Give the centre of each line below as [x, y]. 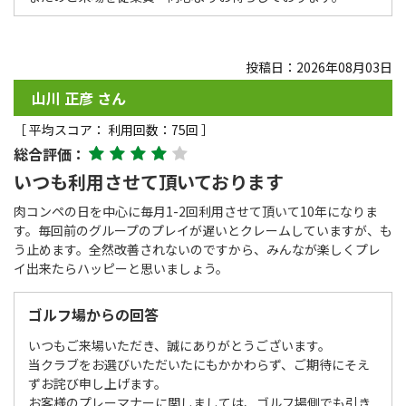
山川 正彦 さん [79, 97]
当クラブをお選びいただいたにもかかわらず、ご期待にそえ [199, 364]
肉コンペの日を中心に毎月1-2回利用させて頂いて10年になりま [196, 211]
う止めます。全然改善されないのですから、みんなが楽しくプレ [197, 249]
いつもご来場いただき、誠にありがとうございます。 [179, 345]
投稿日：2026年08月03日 [319, 67]
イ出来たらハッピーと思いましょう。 [121, 268]
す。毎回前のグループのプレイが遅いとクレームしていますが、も [203, 230]
